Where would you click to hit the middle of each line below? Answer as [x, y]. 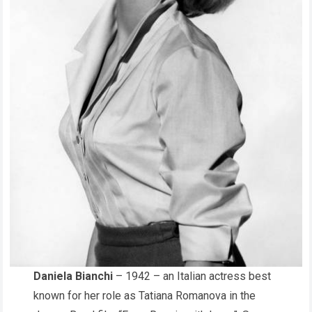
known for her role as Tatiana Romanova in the [145, 295]
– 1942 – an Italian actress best [192, 276]
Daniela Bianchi [73, 276]
